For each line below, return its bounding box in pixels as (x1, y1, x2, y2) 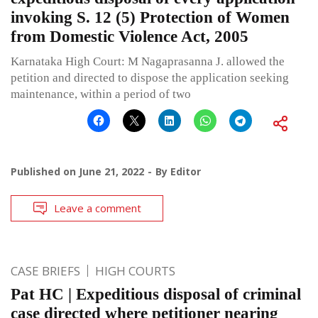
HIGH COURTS (95, 262, 175, 279)
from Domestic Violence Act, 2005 (11, 27, 248, 45)
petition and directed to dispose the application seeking (11, 70, 289, 84)
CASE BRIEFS (11, 262, 80, 279)
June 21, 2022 (79, 164, 144, 178)
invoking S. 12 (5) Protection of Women (11, 8, 290, 26)
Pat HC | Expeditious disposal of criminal (11, 285, 301, 303)
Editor (170, 164, 201, 178)
